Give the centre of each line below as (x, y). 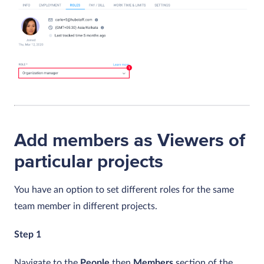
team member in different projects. (86, 207)
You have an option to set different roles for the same (124, 190)
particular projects (89, 162)
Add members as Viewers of (130, 141)
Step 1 (28, 235)
